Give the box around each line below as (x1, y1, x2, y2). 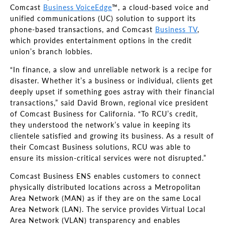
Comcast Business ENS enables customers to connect (10, 172, 201, 180)
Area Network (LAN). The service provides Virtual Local (10, 205, 205, 213)
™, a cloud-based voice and (112, 3, 209, 12)
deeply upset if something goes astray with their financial (10, 87, 214, 96)
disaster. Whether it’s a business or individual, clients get (10, 76, 213, 85)
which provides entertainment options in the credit (10, 36, 192, 45)
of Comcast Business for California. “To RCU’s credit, (10, 109, 198, 118)
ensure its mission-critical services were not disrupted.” (10, 154, 206, 162)
